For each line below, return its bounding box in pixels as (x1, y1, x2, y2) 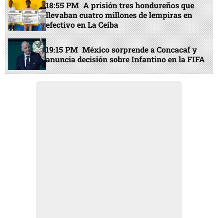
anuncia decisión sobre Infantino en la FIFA (46, 54, 205, 64)
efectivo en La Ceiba (46, 19, 119, 30)
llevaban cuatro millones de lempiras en (46, 10, 193, 20)
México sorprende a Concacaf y (82, 44, 198, 54)
